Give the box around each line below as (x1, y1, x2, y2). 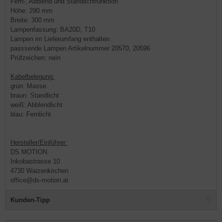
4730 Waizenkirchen (10, 167, 68, 174)
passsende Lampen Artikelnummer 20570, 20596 (10, 45, 150, 52)
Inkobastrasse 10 (10, 158, 60, 165)
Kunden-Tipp (10, 196, 50, 204)
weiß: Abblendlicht (10, 101, 62, 109)
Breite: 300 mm (10, 16, 55, 24)
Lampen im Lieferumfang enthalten (10, 35, 110, 43)
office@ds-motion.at (10, 176, 68, 184)
